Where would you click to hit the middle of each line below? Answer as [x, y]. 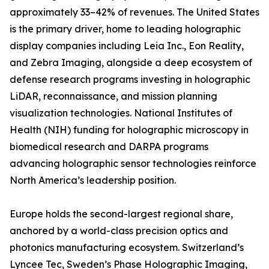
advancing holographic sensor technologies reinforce [133, 164]
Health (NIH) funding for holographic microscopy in [129, 130]
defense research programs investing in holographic [130, 80]
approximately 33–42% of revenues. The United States [134, 12]
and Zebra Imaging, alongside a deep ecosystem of [131, 63]
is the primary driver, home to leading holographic [125, 29]
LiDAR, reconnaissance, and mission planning [113, 96]
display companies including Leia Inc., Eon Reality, [127, 46]
